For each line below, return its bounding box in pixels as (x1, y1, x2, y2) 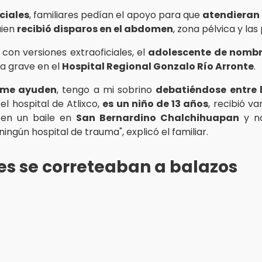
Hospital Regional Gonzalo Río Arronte (62, 59, 254, 73)
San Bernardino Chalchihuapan (76, 111, 239, 125)
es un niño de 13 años (102, 96, 209, 111)
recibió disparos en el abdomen (17, 22, 173, 36)
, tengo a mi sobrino (56, 82, 156, 96)
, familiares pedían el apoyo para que (29, 8, 202, 22)
